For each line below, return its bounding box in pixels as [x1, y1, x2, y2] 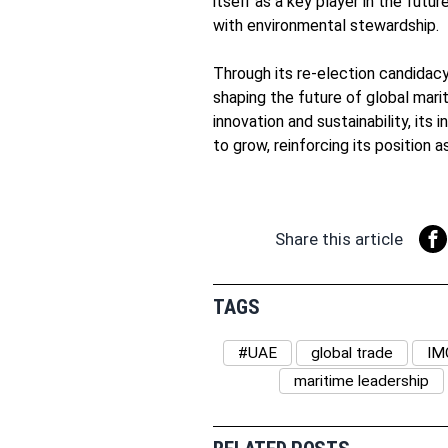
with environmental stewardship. [213, 15, 440, 35]
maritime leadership [293, 372, 429, 391]
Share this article [275, 228, 404, 249]
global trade [311, 344, 394, 363]
